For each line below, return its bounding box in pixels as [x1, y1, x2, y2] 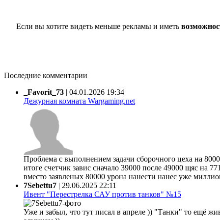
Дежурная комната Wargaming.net [24, 96, 135, 105]
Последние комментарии [4, 71, 87, 80]
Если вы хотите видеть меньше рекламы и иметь [16, 22, 181, 30]
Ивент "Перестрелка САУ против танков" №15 [24, 190, 181, 198]
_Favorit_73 [24, 87, 64, 96]
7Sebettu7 [24, 181, 56, 190]
